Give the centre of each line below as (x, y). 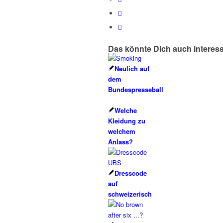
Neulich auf (132, 69)
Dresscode (131, 173)
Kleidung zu (127, 121)
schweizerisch (130, 194)
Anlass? (120, 142)
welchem (122, 131)
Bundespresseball (136, 90)
